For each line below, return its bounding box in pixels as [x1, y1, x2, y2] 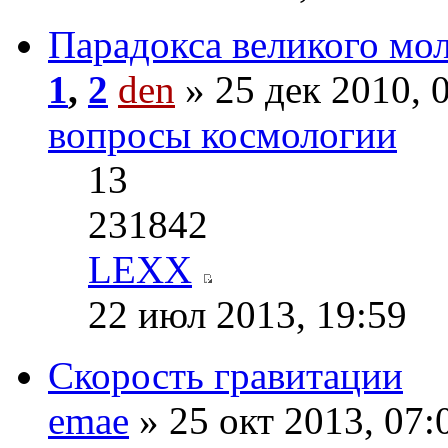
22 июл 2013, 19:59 [88, 293, 407, 337]
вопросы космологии [48, 113, 397, 157]
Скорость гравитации [48, 354, 403, 398]
